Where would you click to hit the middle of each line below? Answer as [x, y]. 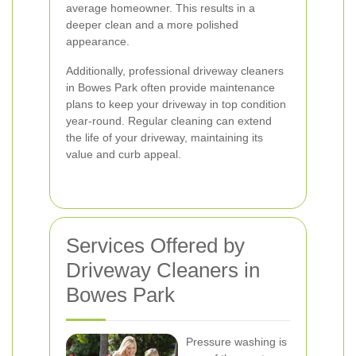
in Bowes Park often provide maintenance [170, 87]
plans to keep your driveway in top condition [176, 104]
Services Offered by [155, 246]
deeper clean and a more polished [152, 25]
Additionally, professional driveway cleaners [175, 71]
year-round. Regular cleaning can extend [169, 121]
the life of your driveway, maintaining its [164, 137]
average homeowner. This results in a [161, 8]
